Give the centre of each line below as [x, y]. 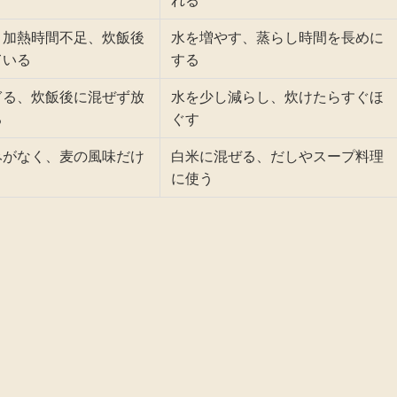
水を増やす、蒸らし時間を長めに [277, 37]
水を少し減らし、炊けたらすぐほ [277, 97]
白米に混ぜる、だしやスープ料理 [277, 156]
